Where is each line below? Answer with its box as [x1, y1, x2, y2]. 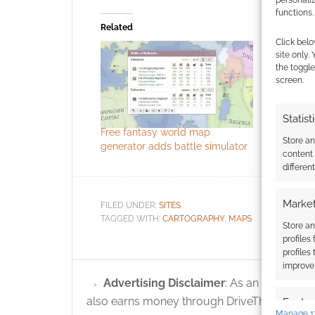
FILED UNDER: [101, 200, 159, 210]
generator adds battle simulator [101, 140, 247, 152]
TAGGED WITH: [101, 213, 162, 224]
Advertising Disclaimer [103, 276, 225, 290]
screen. [276, 75, 304, 85]
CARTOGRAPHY [162, 213, 224, 224]
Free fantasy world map [101, 126, 210, 138]
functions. [276, 7, 314, 18]
